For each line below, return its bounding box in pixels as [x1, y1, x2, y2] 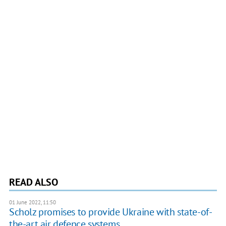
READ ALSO [9, 176, 58, 189]
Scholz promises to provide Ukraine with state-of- [9, 205, 212, 219]
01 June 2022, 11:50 [9, 199, 56, 206]
